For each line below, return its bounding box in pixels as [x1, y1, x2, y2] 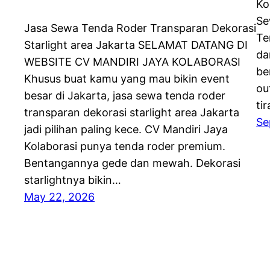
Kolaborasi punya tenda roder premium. [24, 140, 225, 153]
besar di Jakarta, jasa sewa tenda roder [24, 89, 225, 102]
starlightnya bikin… [24, 174, 121, 187]
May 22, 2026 [24, 190, 95, 204]
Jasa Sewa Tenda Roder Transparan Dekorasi [24, 22, 256, 35]
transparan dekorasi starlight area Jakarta [24, 106, 239, 119]
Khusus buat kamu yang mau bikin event [24, 72, 230, 86]
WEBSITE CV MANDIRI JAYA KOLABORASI [24, 55, 240, 69]
